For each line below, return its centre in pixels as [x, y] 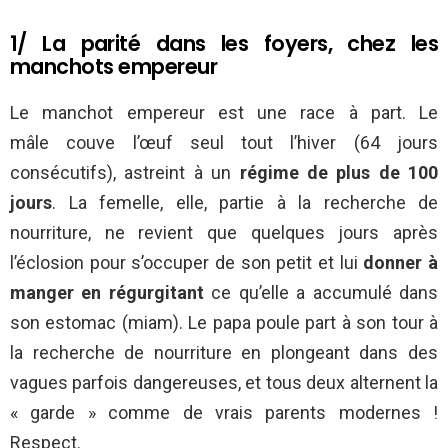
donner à [401, 263]
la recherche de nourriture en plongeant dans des [224, 353]
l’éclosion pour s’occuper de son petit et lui [187, 263]
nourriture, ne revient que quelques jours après [224, 233]
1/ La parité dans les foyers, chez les [224, 44]
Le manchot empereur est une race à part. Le [224, 113]
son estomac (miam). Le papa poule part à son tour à [224, 323]
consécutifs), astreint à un [125, 173]
